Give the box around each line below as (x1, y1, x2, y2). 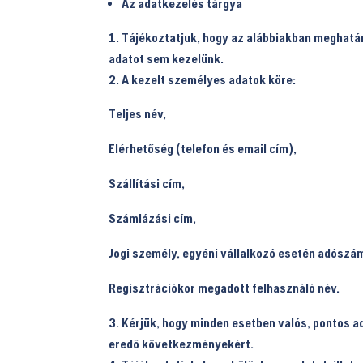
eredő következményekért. (109, 335, 254, 351)
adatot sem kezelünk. (109, 50, 224, 66)
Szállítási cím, (109, 175, 186, 190)
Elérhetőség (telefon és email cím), (109, 140, 297, 156)
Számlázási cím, (109, 210, 197, 225)
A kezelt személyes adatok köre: (122, 71, 297, 87)
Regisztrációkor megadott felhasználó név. (109, 280, 340, 295)
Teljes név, (109, 105, 167, 121)
